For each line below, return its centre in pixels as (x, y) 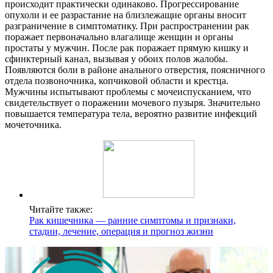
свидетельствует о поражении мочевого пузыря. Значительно (133, 102)
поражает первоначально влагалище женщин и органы (119, 37)
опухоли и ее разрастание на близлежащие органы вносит (126, 15)
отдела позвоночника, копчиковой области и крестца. (117, 80)
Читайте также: (61, 209)
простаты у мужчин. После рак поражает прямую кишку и (127, 48)
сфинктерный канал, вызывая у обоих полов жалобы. (116, 58)
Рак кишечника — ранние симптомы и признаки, (133, 220)
